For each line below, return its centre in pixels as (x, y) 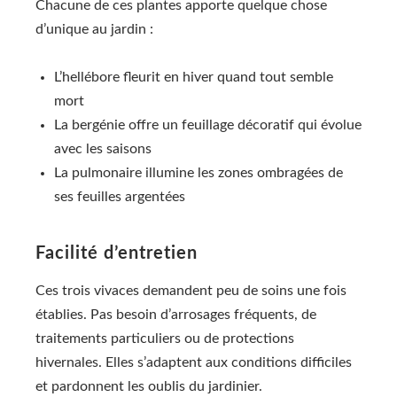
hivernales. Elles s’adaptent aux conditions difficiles (194, 363)
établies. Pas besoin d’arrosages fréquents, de (176, 315)
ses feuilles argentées (120, 197)
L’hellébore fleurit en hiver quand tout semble (194, 78)
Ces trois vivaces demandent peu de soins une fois (191, 291)
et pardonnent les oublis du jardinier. (149, 387)
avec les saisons (103, 149)
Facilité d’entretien (117, 254)
